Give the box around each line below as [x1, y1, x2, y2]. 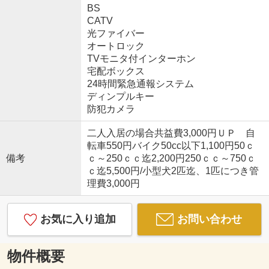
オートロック [86, 40, 145, 51]
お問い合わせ [177, 213, 243, 225]
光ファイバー [86, 28, 145, 38]
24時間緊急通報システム [86, 78, 194, 89]
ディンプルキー [86, 91, 154, 101]
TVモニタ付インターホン [86, 53, 196, 64]
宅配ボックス [86, 65, 145, 76]
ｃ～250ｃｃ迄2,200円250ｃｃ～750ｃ [86, 153, 256, 163]
